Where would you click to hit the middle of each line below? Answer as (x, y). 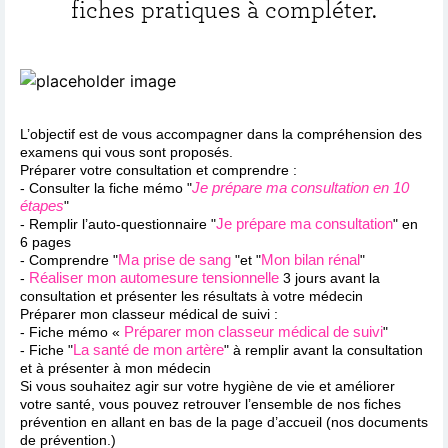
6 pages (45, 241)
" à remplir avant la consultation (323, 349)
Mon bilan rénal (310, 259)
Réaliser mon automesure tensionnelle (154, 277)
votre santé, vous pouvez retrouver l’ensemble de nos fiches (210, 403)
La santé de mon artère (148, 349)
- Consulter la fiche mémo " (106, 187)
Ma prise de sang (174, 259)
